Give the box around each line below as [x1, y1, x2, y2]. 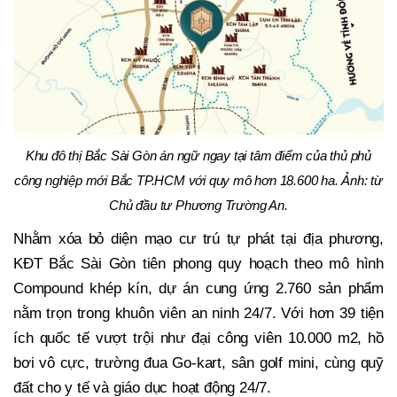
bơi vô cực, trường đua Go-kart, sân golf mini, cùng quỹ [13, 354, 384, 372]
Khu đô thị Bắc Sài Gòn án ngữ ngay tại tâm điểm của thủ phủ [25, 148, 372, 164]
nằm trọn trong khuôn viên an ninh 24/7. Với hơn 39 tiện [13, 305, 384, 323]
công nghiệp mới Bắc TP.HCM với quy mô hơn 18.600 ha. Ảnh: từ [14, 173, 383, 189]
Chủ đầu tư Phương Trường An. [109, 198, 288, 214]
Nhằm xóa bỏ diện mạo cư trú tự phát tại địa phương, [13, 230, 384, 248]
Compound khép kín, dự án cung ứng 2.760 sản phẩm [13, 280, 384, 298]
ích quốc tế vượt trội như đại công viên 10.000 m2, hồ [13, 330, 384, 347]
